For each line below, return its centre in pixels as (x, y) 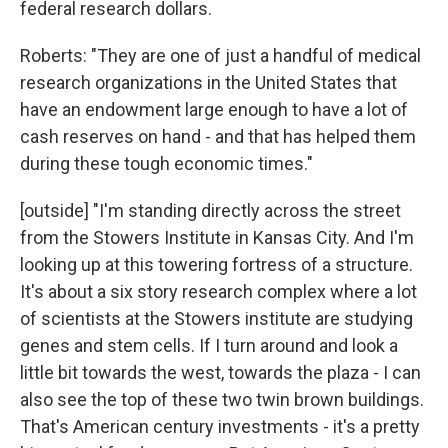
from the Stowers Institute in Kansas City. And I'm (217, 237)
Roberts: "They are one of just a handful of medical (220, 55)
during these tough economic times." (166, 163)
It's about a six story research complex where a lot (218, 291)
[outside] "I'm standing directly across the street (210, 210)
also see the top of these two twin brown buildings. (222, 399)
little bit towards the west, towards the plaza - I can (220, 372)
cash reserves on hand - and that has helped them (218, 136)
